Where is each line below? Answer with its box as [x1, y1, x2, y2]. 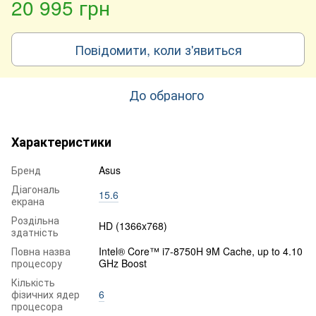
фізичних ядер [11, 286, 80, 301]
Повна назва [11, 243, 71, 258]
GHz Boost [99, 255, 147, 270]
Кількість [11, 274, 55, 289]
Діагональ [11, 181, 60, 196]
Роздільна [11, 212, 59, 227]
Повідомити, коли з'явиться [74, 39, 242, 59]
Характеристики [11, 132, 111, 151]
